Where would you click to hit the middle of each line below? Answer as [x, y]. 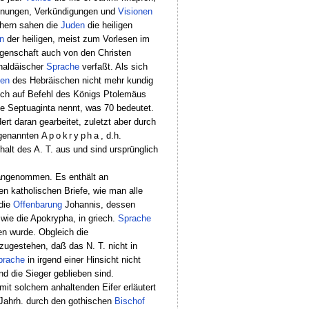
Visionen [135, 11]
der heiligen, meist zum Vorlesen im [77, 39]
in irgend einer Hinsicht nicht [82, 259]
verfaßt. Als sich [113, 66]
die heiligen [108, 25]
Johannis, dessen [99, 204]
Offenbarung [38, 204]
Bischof [129, 301]
